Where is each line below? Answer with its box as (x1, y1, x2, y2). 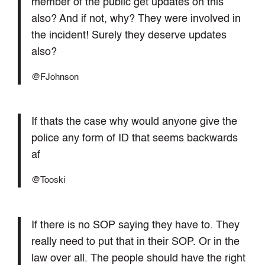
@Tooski (31, 176, 65, 185)
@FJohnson (31, 73, 79, 82)
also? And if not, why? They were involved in (31, 13, 241, 24)
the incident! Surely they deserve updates (31, 30, 227, 41)
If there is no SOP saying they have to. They (31, 219, 240, 231)
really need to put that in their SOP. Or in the (31, 236, 240, 247)
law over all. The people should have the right (31, 253, 245, 264)
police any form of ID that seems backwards (31, 133, 238, 144)
